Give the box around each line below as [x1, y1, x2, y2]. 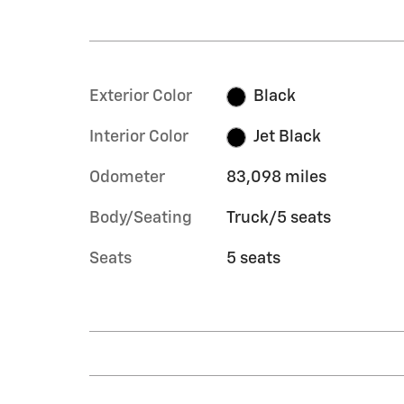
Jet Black [253, 129, 322, 145]
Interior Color [89, 129, 188, 145]
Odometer [89, 170, 165, 186]
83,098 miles [225, 170, 326, 186]
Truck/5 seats [225, 210, 331, 226]
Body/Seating [89, 210, 192, 226]
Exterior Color [89, 88, 192, 105]
